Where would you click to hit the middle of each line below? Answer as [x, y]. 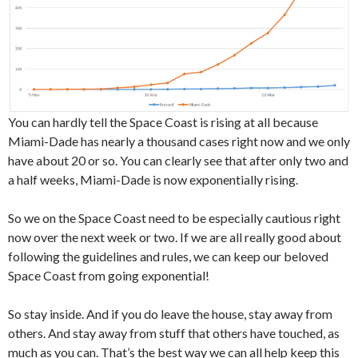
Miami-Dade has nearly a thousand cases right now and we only [179, 141]
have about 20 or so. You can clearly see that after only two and [178, 161]
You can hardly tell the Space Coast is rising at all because [163, 122]
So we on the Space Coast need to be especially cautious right [174, 218]
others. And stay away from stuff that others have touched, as [174, 333]
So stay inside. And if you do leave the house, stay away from [170, 314]
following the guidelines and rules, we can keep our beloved [168, 257]
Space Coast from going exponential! [109, 276]
